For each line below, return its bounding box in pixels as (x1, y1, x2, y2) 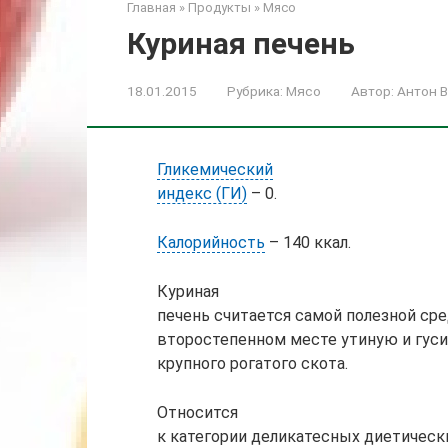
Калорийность (157, 232, 265, 252)
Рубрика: (227, 82, 283, 99)
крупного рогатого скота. (157, 353, 348, 373)
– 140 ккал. (265, 232, 351, 252)
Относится (157, 402, 238, 422)
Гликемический (157, 159, 273, 179)
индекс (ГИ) (157, 183, 247, 203)
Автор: (351, 82, 394, 99)
